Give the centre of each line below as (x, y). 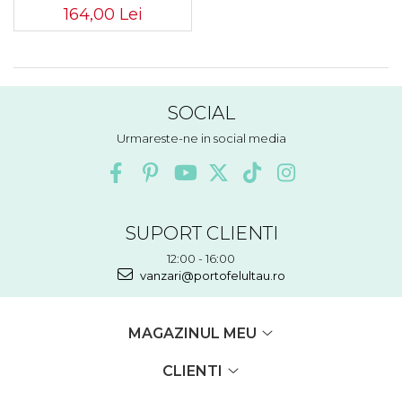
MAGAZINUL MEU (194, 334)
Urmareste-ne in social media (201, 139)
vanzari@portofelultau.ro (211, 276)
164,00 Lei (103, 15)
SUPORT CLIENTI (201, 233)
